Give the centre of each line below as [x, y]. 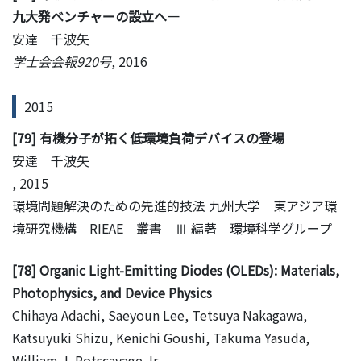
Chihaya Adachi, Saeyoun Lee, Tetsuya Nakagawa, [160, 315]
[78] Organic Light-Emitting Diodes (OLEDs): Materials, [176, 270]
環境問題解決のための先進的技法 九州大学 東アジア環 [174, 205]
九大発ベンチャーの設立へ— [96, 16]
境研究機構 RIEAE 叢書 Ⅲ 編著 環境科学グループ [172, 228]
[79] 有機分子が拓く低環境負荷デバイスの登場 [148, 137]
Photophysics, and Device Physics [112, 292]
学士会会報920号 [62, 61]
